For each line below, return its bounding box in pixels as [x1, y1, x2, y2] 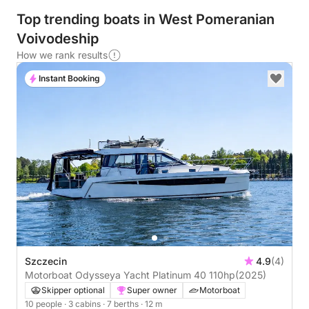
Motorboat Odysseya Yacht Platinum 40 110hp [209, 268, 235, 281]
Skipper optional [41, 284, 105, 295]
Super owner [127, 284, 177, 295]
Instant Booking [39, 73, 100, 83]
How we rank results [17, 49, 108, 61]
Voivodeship [17, 30, 99, 47]
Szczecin [25, 255, 67, 267]
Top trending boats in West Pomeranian [17, 11, 275, 28]
